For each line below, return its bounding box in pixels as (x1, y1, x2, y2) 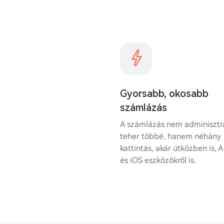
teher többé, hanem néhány (120, 131, 221, 141)
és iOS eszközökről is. (120, 155, 196, 165)
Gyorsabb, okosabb (120, 87, 208, 99)
